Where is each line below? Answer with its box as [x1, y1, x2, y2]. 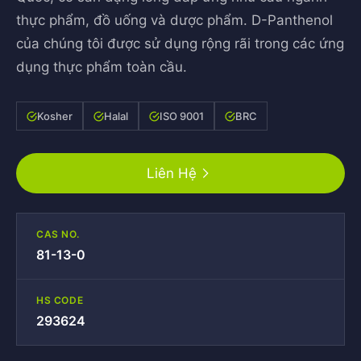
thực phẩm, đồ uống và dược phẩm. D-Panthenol [16, 12, 333, 28]
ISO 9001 [160, 110, 204, 122]
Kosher [37, 110, 73, 122]
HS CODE [36, 294, 84, 306]
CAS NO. [36, 228, 80, 240]
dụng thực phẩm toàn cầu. [16, 59, 187, 75]
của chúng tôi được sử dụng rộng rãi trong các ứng [16, 35, 344, 52]
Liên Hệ [147, 165, 197, 181]
